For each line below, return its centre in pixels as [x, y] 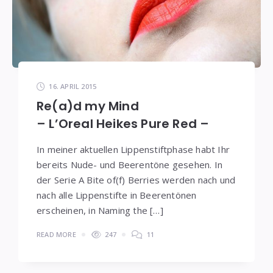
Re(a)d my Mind [88, 106]
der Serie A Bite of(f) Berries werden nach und [136, 179]
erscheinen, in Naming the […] [100, 210]
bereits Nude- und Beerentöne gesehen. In [130, 164]
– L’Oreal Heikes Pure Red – [123, 123]
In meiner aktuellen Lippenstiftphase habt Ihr [133, 149]
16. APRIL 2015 [73, 86]
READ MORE [56, 234]
